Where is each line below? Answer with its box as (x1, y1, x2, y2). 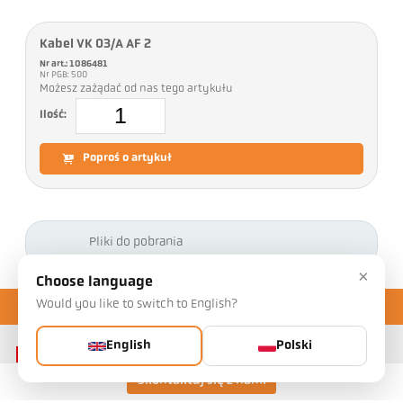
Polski (275, 339, 312, 353)
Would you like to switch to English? (36, 298, 237, 311)
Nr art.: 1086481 (40, 58, 109, 69)
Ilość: (40, 110, 67, 121)
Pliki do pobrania (89, 236, 184, 250)
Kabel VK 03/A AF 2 (40, 37, 152, 51)
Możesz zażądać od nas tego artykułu (40, 83, 234, 94)
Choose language (36, 275, 153, 290)
